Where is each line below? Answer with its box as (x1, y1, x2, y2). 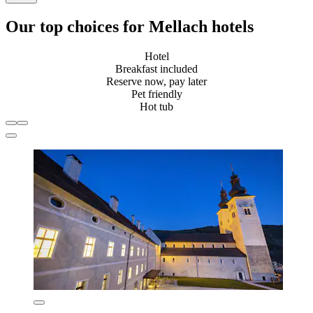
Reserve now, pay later (106, 75, 207, 87)
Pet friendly (131, 87, 182, 100)
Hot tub (140, 100, 173, 112)
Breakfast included (115, 62, 198, 75)
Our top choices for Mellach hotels (6, 17, 254, 36)
